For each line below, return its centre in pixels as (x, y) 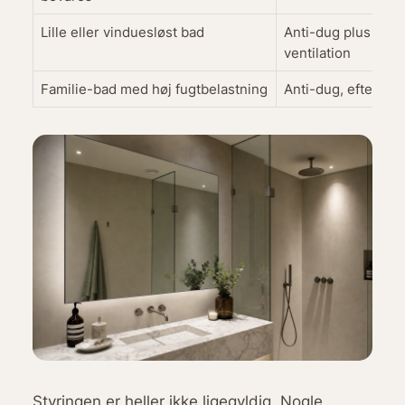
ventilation (317, 53)
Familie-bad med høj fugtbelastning (154, 89)
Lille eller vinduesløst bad (122, 33)
